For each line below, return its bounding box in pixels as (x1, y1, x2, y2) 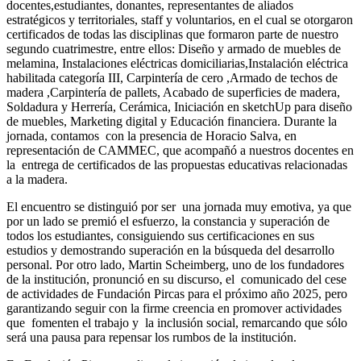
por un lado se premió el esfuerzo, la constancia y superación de (6, 214, 330, 228)
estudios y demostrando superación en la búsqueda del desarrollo (6, 243, 334, 257)
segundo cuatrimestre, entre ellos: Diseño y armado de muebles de (6, 41, 341, 56)
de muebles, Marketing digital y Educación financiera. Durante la (6, 114, 337, 128)
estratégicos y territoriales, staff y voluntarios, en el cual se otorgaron (6, 12, 353, 27)
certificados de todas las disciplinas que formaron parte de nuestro (6, 27, 338, 41)
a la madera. (6, 172, 71, 186)
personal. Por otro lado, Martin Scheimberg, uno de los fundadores (6, 257, 344, 272)
